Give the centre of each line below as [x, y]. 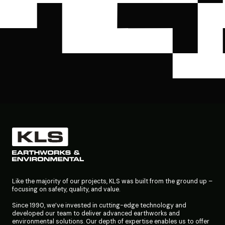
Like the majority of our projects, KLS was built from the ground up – [112, 182]
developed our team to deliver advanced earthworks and [96, 214]
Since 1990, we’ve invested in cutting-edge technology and [99, 206]
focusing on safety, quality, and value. [66, 190]
